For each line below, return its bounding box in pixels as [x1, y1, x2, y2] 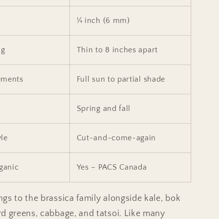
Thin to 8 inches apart [76, 45, 158, 54]
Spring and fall [76, 104, 131, 113]
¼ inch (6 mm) [76, 16, 130, 25]
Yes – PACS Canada [76, 162, 147, 172]
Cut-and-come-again [76, 133, 156, 142]
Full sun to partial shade [76, 74, 165, 84]
